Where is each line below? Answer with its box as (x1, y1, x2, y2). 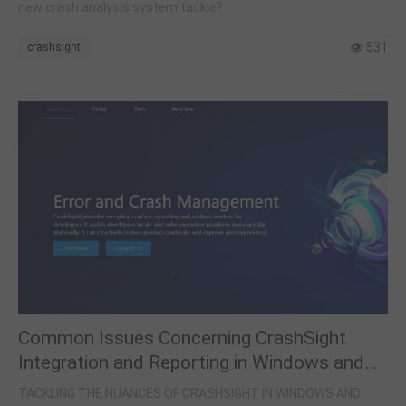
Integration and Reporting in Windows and (18, 351, 364, 374)
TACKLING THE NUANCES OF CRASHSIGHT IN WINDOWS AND (18, 385, 361, 401)
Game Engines (18, 375, 136, 399)
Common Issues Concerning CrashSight (18, 326, 346, 350)
